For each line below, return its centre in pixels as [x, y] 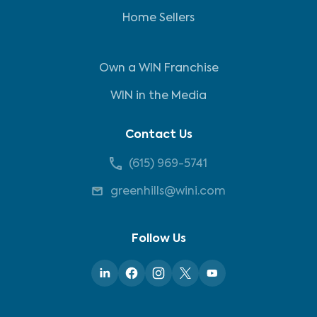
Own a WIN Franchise [158, 69]
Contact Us [158, 135]
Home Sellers [158, 18]
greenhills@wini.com [168, 192]
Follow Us [158, 239]
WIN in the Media [158, 96]
